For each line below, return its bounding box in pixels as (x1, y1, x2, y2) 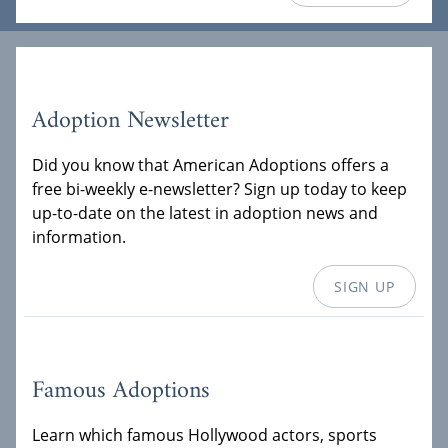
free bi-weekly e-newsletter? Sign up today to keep (32, 177, 407, 200)
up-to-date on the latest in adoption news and (32, 201, 378, 224)
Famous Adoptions (32, 370, 210, 413)
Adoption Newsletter (32, 99, 229, 142)
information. (32, 225, 126, 248)
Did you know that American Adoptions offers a (32, 153, 389, 176)
